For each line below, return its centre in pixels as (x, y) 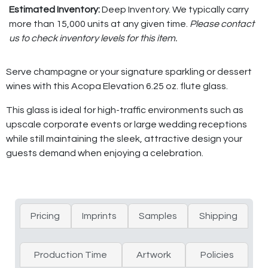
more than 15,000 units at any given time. (98, 24)
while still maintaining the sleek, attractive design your (124, 138)
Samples (158, 216)
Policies (217, 255)
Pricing (45, 216)
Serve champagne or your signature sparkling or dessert (129, 71)
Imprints (100, 216)
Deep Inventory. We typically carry (175, 9)
